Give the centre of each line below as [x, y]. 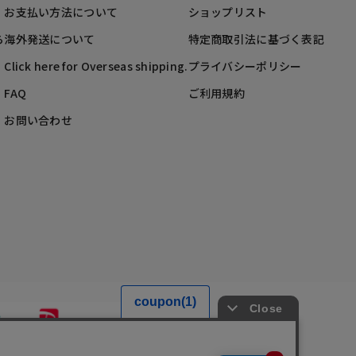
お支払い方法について [61, 12]
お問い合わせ [39, 120]
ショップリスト [228, 12]
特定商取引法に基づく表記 [256, 39]
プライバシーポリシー [245, 66]
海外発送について [50, 39]
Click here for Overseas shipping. [96, 66]
